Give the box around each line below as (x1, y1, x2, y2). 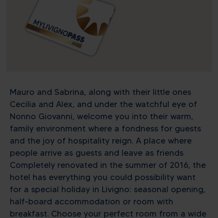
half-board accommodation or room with (10, 197, 173, 207)
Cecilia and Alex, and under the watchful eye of (10, 99, 197, 109)
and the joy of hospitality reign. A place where (10, 136, 192, 146)
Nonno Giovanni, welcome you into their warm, (10, 111, 193, 122)
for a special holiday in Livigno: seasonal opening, (10, 184, 205, 195)
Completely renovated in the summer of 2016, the (10, 160, 206, 170)
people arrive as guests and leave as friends (10, 148, 183, 158)
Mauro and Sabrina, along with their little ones (10, 87, 191, 97)
